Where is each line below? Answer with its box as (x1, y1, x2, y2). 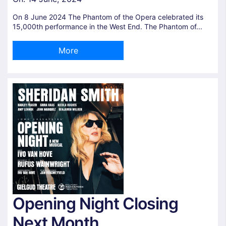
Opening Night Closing (13, 193, 178, 213)
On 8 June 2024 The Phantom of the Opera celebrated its (13, 12, 203, 21)
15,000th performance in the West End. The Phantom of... (13, 22, 202, 31)
